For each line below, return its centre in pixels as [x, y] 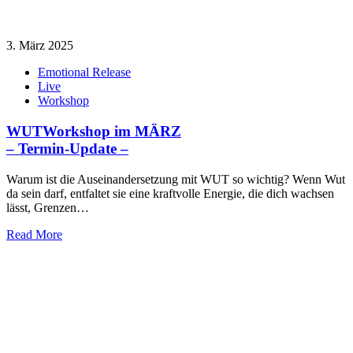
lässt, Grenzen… [48, 207]
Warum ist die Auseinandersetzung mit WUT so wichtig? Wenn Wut [176, 179]
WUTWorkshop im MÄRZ [94, 132]
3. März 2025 [40, 46]
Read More [34, 234]
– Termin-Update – [67, 149]
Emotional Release [84, 72]
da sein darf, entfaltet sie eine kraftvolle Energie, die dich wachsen [170, 193]
